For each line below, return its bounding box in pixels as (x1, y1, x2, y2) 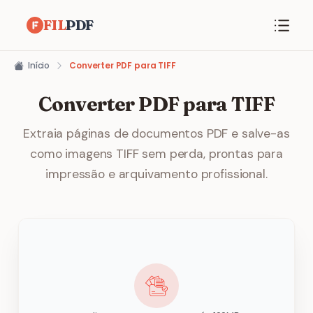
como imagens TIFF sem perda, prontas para (30, 146, 283, 161)
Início (28, 59, 50, 71)
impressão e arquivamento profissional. (45, 166, 268, 182)
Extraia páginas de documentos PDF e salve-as (23, 126, 290, 141)
